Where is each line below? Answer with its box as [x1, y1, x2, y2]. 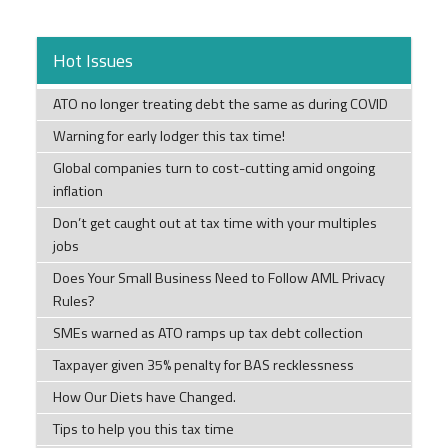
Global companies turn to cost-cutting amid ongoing [52, 157, 375, 180]
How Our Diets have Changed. [52, 386, 236, 409]
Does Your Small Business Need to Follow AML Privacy [52, 267, 385, 290]
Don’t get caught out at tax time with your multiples [52, 212, 377, 235]
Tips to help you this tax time [52, 418, 234, 441]
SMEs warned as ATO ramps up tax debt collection [52, 322, 363, 345]
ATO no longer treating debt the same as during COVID [52, 93, 388, 116]
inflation [52, 180, 103, 203]
